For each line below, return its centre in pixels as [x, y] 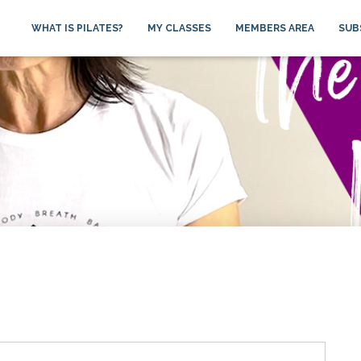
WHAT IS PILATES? [77, 28]
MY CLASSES [179, 28]
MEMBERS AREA [275, 28]
